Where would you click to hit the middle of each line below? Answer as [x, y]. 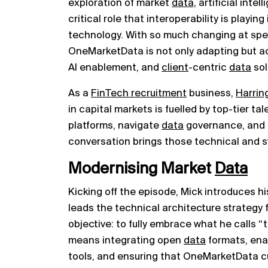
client [175, 68]
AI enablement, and [115, 68]
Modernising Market [141, 169]
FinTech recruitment [139, 93]
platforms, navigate [115, 126]
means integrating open [126, 240]
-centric [209, 68]
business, [211, 93]
